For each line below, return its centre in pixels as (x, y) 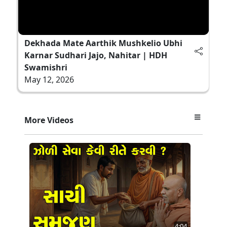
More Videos (49, 120)
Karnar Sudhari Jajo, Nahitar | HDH (96, 55)
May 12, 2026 (49, 79)
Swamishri (46, 67)
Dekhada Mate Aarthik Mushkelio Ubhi (103, 43)
